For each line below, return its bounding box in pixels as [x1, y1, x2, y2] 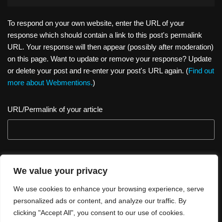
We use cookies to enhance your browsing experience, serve [13, 185, 204, 193]
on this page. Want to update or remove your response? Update [7, 55, 212, 63]
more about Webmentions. [7, 78, 93, 87]
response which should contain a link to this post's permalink [7, 31, 202, 40]
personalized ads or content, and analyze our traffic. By [13, 197, 186, 205]
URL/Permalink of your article [7, 105, 103, 114]
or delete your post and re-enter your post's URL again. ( [7, 66, 188, 75]
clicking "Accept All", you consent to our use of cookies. [13, 209, 185, 217]
